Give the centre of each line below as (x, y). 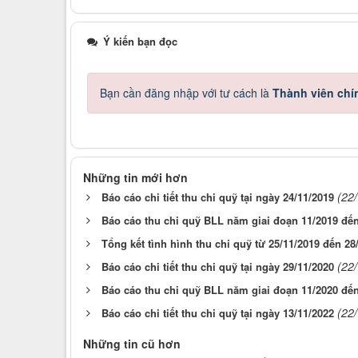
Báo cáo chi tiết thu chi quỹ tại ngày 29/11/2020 (218, 267)
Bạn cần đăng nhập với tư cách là (186, 93)
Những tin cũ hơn (132, 344)
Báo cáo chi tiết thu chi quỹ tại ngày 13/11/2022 (218, 313)
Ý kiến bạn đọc (139, 42)
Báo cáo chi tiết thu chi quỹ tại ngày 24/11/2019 (218, 197)
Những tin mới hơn (135, 178)
